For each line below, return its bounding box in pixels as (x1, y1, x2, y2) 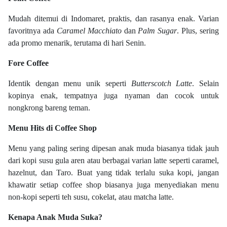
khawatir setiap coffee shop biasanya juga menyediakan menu (8, 180, 219, 189)
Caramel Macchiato (56, 26, 122, 35)
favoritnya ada (8, 26, 57, 35)
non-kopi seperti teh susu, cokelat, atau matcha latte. (8, 193, 174, 201)
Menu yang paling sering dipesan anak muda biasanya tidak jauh (8, 144, 219, 153)
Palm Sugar (138, 26, 177, 35)
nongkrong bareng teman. (8, 103, 90, 112)
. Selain (192, 79, 219, 88)
